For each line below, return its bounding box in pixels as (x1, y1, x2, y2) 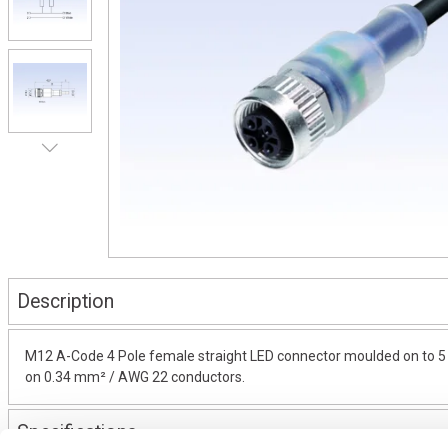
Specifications (17, 421, 137, 444)
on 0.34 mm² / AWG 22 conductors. (25, 369, 245, 385)
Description (17, 290, 114, 313)
